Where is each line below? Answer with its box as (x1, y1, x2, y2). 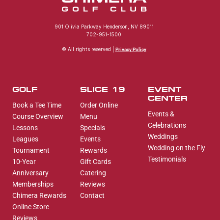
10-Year (12, 157, 36, 165)
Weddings (147, 132, 178, 140)
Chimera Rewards (12, 191, 66, 199)
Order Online (80, 101, 118, 109)
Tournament (12, 146, 50, 154)
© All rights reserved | (61, 46, 115, 53)
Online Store (12, 202, 49, 211)
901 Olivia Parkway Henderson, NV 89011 (54, 24, 154, 30)
